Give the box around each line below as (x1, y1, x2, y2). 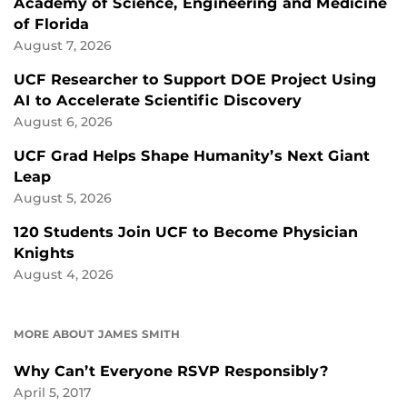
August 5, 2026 (14, 191, 112, 206)
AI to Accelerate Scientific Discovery (14, 92, 302, 110)
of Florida (14, 15, 89, 34)
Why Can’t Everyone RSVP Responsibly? (14, 362, 329, 381)
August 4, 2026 (14, 267, 114, 283)
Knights (14, 244, 74, 263)
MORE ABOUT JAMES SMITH (14, 327, 180, 342)
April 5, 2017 (14, 385, 92, 401)
